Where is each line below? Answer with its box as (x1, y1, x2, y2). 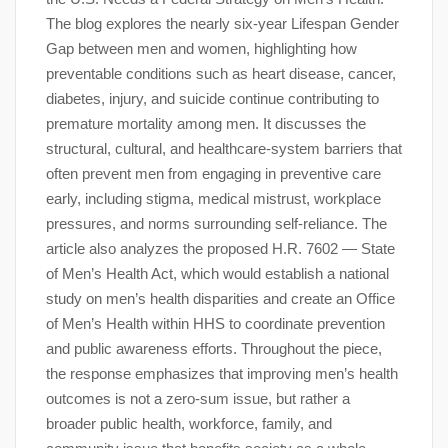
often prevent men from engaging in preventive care (46, 164, 381, 182)
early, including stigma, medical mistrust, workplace (46, 189, 381, 207)
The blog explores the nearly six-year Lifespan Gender (46, 14, 399, 32)
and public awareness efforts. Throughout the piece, (46, 339, 382, 357)
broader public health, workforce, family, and (46, 414, 332, 432)
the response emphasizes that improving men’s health (46, 364, 398, 382)
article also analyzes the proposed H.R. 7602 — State (46, 239, 395, 257)
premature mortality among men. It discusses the (46, 114, 366, 132)
